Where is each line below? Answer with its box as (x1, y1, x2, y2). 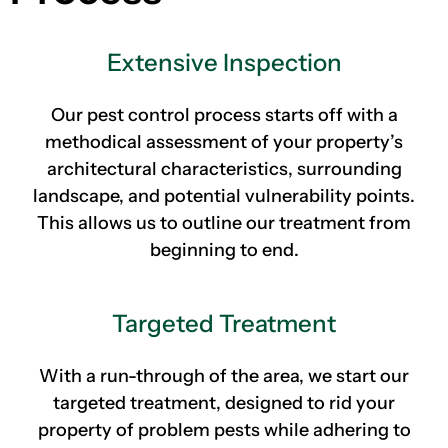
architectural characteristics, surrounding (46, 158, 402, 180)
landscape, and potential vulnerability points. (33, 185, 415, 207)
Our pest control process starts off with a (50, 104, 398, 126)
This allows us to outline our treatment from (37, 212, 411, 234)
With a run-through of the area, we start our (39, 365, 409, 387)
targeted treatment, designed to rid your (53, 392, 395, 414)
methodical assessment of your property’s (45, 131, 403, 153)
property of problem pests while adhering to (37, 419, 411, 441)
